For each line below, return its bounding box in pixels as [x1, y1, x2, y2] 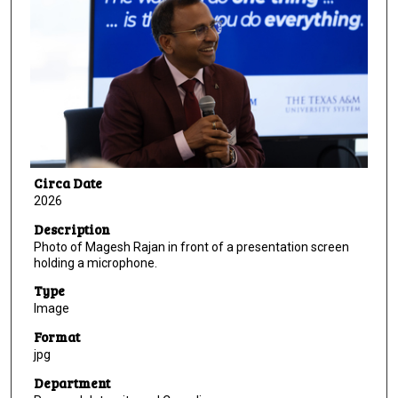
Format [33, 327, 80, 346]
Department [33, 373, 110, 392]
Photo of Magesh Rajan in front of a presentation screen [33, 239, 349, 254]
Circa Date [33, 174, 102, 193]
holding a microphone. [33, 255, 157, 270]
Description [33, 219, 110, 238]
